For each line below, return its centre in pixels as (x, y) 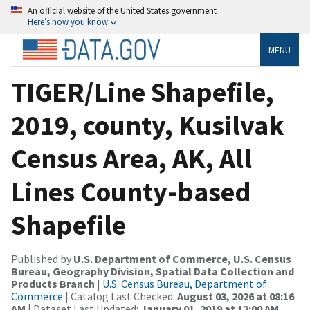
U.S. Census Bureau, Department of (184, 283)
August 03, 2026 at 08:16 (236, 296)
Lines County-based (131, 191)
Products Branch (53, 283)
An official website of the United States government (122, 10)
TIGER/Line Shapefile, (143, 92)
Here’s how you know (68, 21)
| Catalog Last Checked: (120, 296)
